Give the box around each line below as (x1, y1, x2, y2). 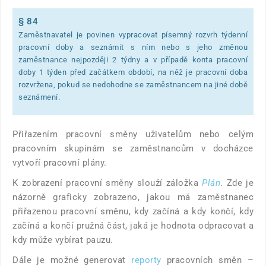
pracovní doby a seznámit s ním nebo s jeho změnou (18, 43, 248, 52)
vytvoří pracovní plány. (12, 157, 107, 169)
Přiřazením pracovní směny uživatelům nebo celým (12, 129, 254, 140)
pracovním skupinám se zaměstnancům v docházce (12, 143, 254, 154)
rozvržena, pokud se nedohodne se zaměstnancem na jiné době (18, 80, 248, 90)
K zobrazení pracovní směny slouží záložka (12, 178, 202, 189)
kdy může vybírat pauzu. (12, 235, 113, 246)
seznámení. (18, 93, 60, 102)
